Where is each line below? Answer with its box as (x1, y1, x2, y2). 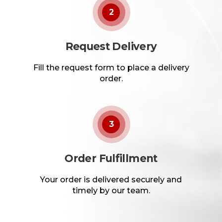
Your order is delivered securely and (40, 175, 182, 184)
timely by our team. (72, 186, 150, 195)
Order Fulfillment (64, 152, 158, 165)
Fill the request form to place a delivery (33, 63, 189, 72)
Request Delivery (65, 40, 157, 53)
